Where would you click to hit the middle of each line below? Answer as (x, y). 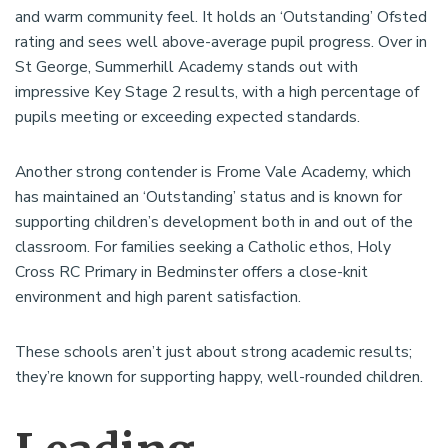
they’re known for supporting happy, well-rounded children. (219, 377)
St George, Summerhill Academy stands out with (186, 67)
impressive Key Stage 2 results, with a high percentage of (217, 92)
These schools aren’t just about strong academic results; (213, 352)
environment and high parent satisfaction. (158, 297)
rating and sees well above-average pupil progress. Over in (221, 42)
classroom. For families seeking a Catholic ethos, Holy (203, 247)
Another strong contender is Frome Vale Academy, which (213, 172)
